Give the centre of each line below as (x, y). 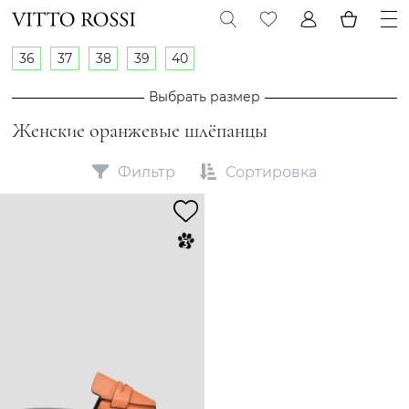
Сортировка (271, 172)
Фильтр (147, 172)
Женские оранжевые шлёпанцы (140, 131)
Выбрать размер (204, 97)
